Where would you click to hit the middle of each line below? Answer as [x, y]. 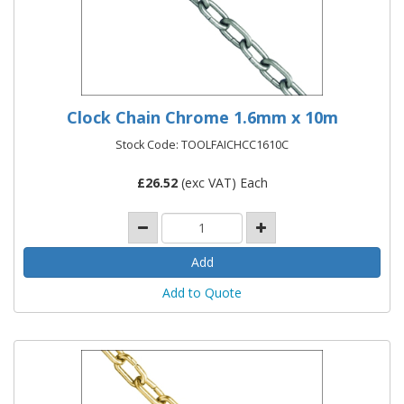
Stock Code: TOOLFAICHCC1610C [202, 145]
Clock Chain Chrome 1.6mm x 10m [202, 118]
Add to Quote [202, 292]
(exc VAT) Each [222, 183]
